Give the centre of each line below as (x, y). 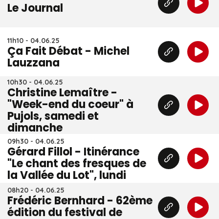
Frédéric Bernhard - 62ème (80, 201)
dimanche (35, 128)
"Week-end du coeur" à (70, 104)
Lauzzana (33, 63)
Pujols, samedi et (53, 116)
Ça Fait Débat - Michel (68, 51)
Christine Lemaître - (62, 93)
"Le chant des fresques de (77, 164)
